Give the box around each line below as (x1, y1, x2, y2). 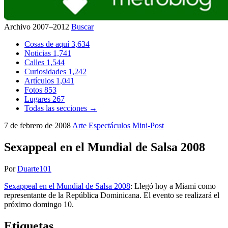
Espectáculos (89, 121, 132, 130)
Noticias (24, 49, 53, 58)
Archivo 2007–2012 (4, 22, 71, 31)
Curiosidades (24, 67, 68, 76)
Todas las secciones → (24, 104, 97, 112)
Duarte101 (17, 164, 51, 173)
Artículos (24, 76, 56, 85)
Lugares (24, 95, 52, 103)
